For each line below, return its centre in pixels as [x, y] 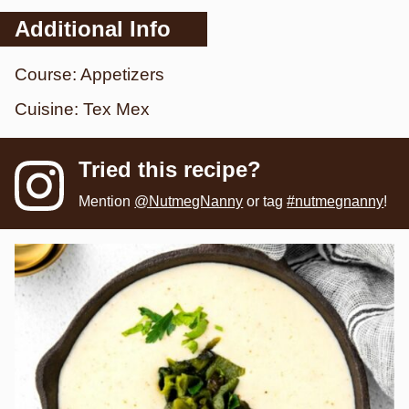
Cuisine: [49, 109]
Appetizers [122, 74]
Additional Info [93, 28]
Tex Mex [116, 109]
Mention [107, 201]
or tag [265, 201]
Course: [47, 74]
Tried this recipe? [170, 169]
